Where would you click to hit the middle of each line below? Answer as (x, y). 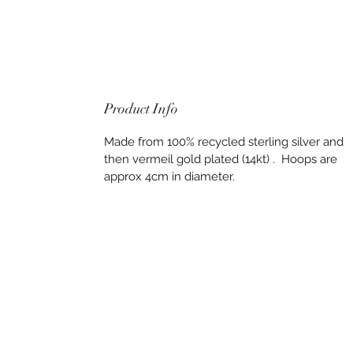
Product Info (141, 109)
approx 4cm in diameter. (169, 177)
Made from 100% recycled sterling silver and (224, 142)
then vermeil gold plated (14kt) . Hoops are (221, 160)
